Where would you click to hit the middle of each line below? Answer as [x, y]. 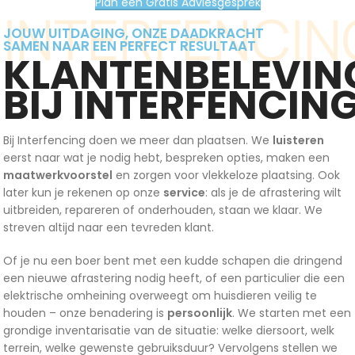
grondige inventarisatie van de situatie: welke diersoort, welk [169, 331]
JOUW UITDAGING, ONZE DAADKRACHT [134, 34]
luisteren [298, 141]
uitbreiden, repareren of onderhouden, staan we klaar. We [163, 210]
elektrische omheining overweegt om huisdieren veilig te [160, 296]
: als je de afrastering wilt [273, 193]
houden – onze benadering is [85, 313]
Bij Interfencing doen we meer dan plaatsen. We [138, 141]
